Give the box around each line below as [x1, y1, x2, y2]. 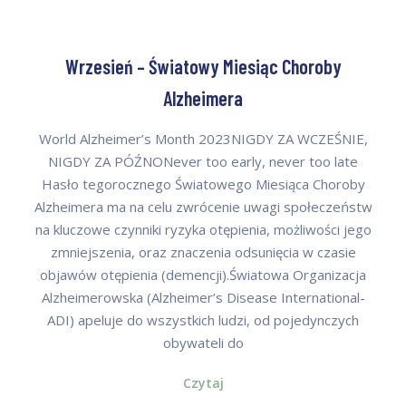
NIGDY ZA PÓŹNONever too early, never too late [48, 151, 358, 170]
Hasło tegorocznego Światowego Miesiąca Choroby [41, 174, 365, 193]
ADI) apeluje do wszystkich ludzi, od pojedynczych [47, 310, 359, 329]
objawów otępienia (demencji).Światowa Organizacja [40, 265, 366, 284]
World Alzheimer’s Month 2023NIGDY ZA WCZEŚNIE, [38, 129, 368, 148]
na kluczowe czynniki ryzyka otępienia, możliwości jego [34, 219, 372, 238]
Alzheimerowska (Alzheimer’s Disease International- [41, 287, 365, 306]
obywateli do [162, 333, 244, 352]
